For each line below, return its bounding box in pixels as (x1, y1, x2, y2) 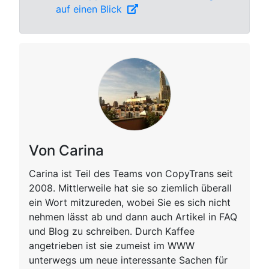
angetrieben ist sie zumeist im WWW (29, 240, 195, 252)
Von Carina (29, 142, 104, 160)
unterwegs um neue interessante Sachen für (29, 254, 228, 267)
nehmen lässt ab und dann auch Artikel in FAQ (29, 211, 237, 223)
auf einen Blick (56, 3, 125, 16)
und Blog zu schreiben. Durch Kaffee (29, 225, 195, 238)
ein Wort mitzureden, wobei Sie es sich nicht (29, 196, 231, 209)
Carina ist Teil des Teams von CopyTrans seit (29, 168, 233, 180)
